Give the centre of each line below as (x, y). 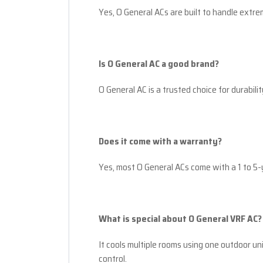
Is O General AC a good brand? (159, 64)
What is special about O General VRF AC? (180, 219)
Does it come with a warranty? (160, 141)
